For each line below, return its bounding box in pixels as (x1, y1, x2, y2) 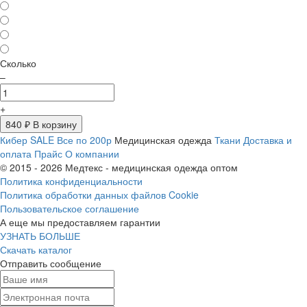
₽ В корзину (22, 117, 77, 132)
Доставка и (243, 133, 292, 147)
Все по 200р (57, 133, 112, 147)
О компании (65, 147, 119, 161)
